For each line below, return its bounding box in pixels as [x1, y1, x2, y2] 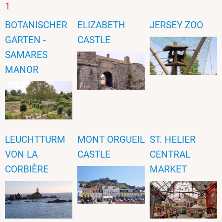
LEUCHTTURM [5, 133, 65, 145]
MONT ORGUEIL [77, 133, 145, 145]
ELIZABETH [77, 19, 125, 31]
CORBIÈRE [5, 163, 49, 175]
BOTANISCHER [5, 19, 67, 31]
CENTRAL [150, 148, 190, 160]
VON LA [5, 148, 38, 160]
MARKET [150, 163, 187, 175]
